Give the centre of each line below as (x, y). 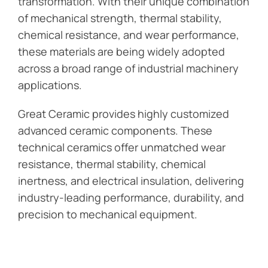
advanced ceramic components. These (115, 130)
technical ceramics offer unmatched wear (122, 147)
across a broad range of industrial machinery (128, 68)
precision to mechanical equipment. (108, 214)
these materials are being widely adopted (121, 51)
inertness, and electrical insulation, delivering (131, 180)
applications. (50, 85)
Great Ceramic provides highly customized (124, 113)
